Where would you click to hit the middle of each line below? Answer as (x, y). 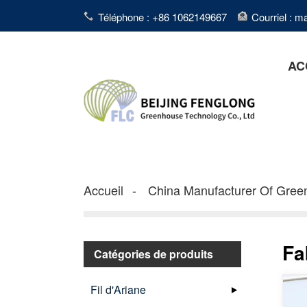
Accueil (103, 189)
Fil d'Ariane (118, 289)
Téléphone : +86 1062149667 (162, 16)
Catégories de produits (153, 254)
